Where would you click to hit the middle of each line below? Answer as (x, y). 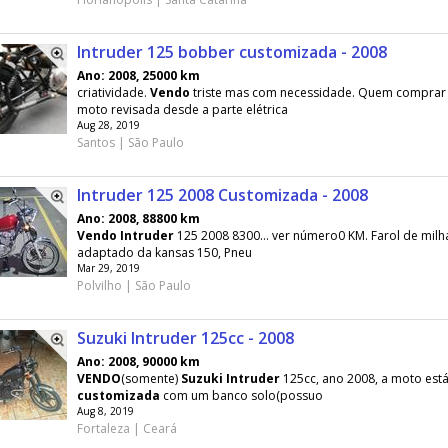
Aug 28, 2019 (108, 125)
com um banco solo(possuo (241, 395)
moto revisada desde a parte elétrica (182, 109)
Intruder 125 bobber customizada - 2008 (232, 52)
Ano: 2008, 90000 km (138, 361)
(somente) (151, 378)
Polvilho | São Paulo (134, 285)
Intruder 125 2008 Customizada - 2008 (222, 195)
